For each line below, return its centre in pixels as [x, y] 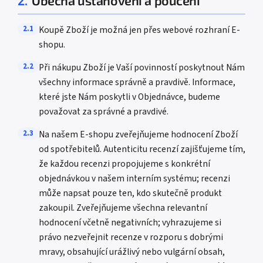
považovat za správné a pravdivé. [104, 112]
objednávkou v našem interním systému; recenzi [134, 178]
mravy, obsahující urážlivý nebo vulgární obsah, [132, 252]
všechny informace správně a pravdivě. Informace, [137, 82]
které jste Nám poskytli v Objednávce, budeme [129, 97]
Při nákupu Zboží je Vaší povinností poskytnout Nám [142, 68]
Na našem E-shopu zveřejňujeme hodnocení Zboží [138, 134]
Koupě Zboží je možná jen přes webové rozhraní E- [139, 30]
